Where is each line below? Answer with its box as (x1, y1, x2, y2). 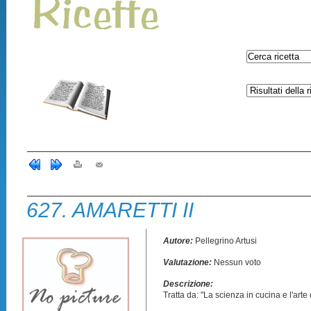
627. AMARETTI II (26, 199, 194, 221)
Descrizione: (162, 279, 213, 289)
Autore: (162, 236, 195, 246)
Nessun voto (213, 258, 261, 267)
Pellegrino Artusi (194, 236, 257, 246)
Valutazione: (162, 258, 214, 267)
